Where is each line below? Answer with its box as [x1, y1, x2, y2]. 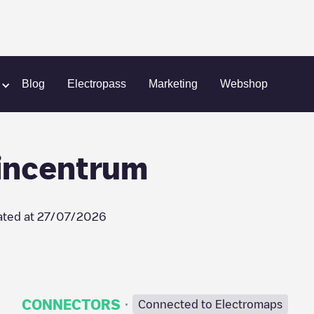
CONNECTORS [21, 297, 121, 311]
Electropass [67, 78, 126, 90]
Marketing [149, 78, 198, 90]
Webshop [220, 78, 268, 90]
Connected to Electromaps [137, 299, 282, 310]
